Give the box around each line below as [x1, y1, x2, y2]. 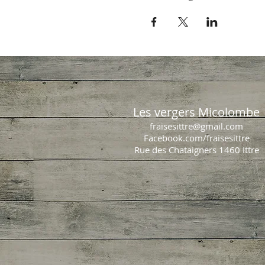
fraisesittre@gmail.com [150, 120, 243, 132]
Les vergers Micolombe [133, 104, 260, 121]
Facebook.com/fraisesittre [143, 132, 250, 144]
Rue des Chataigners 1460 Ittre [134, 144, 259, 156]
